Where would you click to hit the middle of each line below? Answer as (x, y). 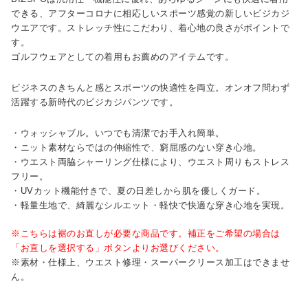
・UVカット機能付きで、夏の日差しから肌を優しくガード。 (138, 190)
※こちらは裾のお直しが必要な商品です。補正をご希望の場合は (146, 233)
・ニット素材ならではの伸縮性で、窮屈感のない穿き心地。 (136, 147)
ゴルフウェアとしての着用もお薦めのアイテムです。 (122, 56)
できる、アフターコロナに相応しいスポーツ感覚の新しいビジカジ (150, 13)
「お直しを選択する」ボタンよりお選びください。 (118, 247)
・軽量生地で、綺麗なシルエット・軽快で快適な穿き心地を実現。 (150, 205)
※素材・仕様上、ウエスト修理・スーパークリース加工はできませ (150, 262)
